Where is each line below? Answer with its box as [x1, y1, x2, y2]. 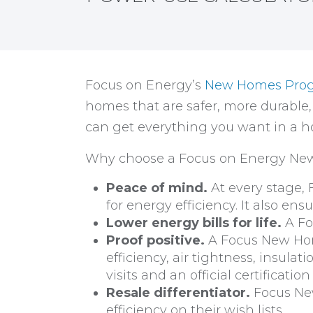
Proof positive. [106, 233, 205, 248]
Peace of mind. [106, 180, 208, 196]
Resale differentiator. [106, 285, 250, 300]
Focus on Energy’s [85, 78, 205, 93]
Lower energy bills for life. [106, 215, 282, 231]
